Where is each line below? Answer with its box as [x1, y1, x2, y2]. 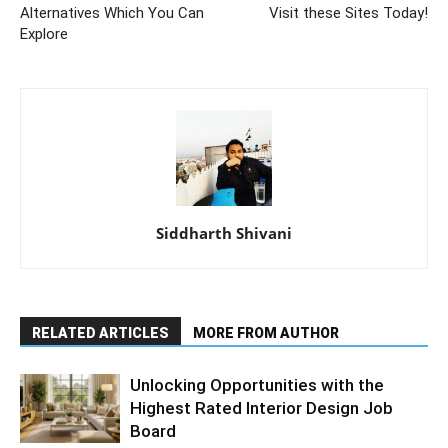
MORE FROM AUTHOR [193, 325, 339, 342]
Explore [20, 25, 68, 44]
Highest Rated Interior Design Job [130, 398, 393, 419]
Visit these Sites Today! [269, 4, 428, 23]
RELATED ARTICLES [32, 325, 169, 342]
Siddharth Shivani [156, 223, 292, 244]
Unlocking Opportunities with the [130, 375, 384, 396]
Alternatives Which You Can [20, 4, 204, 23]
